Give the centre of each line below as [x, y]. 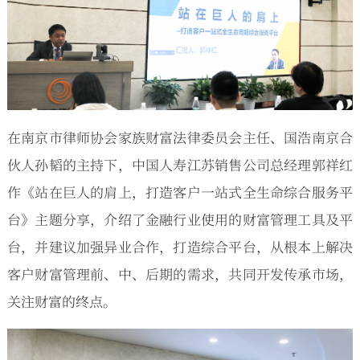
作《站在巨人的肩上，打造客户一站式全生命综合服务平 [180, 191]
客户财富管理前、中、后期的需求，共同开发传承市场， [180, 273]
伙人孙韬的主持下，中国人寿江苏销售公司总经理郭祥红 [180, 164]
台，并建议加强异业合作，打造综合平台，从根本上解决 [180, 246]
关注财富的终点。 [61, 301]
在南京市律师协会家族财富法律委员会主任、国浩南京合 [180, 137]
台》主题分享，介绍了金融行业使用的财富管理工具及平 [180, 219]
